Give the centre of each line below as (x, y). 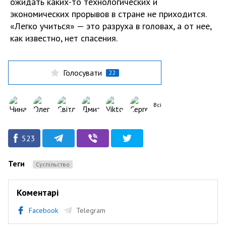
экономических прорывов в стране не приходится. (108, 14)
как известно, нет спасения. (64, 38)
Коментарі (38, 192)
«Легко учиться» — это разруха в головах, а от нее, (111, 26)
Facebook (43, 210)
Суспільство (54, 164)
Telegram (91, 210)
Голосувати (82, 72)
